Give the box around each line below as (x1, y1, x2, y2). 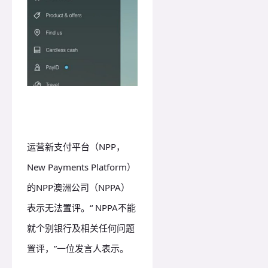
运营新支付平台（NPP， (27, 141, 125, 153)
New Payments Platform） (27, 161, 136, 173)
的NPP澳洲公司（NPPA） (27, 181, 130, 194)
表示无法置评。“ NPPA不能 (27, 202, 136, 214)
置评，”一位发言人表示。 (27, 242, 131, 255)
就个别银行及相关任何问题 (27, 222, 135, 234)
